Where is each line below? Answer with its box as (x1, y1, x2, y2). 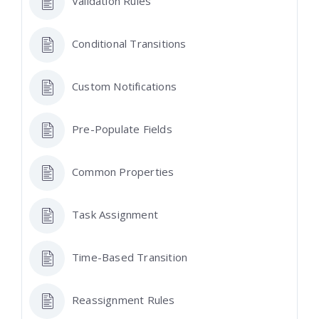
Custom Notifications (72, 79, 177, 94)
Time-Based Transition (72, 250, 188, 265)
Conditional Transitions (72, 36, 187, 51)
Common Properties (72, 164, 174, 179)
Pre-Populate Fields (72, 122, 172, 137)
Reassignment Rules (72, 293, 175, 308)
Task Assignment (72, 207, 158, 222)
